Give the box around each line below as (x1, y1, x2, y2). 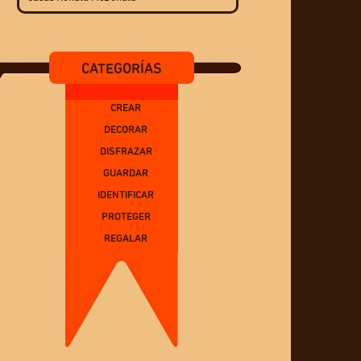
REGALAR (104, 234, 147, 244)
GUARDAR (103, 168, 148, 179)
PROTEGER (101, 212, 151, 222)
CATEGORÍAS (81, 62, 162, 77)
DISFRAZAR (99, 147, 152, 157)
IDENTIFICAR (98, 190, 154, 201)
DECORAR (104, 125, 147, 135)
